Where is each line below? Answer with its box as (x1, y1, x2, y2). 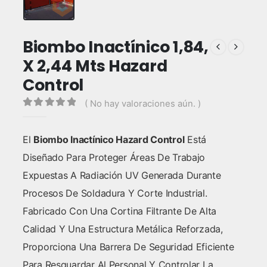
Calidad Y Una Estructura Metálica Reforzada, (22, 223, 223, 235)
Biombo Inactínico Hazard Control (33, 133, 185, 146)
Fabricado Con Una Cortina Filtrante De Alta (22, 205, 217, 218)
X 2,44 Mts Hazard (22, 54, 167, 77)
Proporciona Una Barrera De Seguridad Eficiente (22, 241, 234, 253)
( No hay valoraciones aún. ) (84, 98, 201, 109)
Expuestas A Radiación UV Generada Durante (22, 169, 221, 182)
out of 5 (30, 110, 87, 120)
